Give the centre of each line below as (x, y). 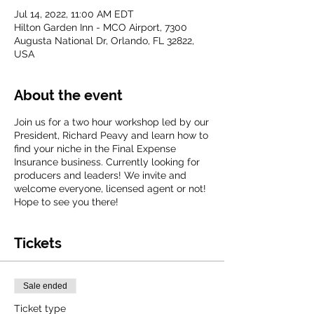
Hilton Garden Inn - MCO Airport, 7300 (101, 27)
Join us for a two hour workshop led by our (111, 122)
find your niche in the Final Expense (95, 149)
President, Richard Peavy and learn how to (111, 135)
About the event (68, 95)
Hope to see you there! (66, 202)
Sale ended (45, 286)
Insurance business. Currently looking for (107, 162)
